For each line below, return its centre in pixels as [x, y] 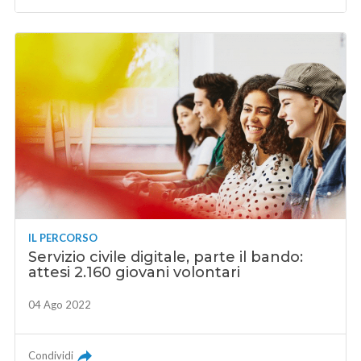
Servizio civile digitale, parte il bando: [166, 257]
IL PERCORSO [63, 237]
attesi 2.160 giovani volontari [135, 272]
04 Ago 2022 [60, 304]
